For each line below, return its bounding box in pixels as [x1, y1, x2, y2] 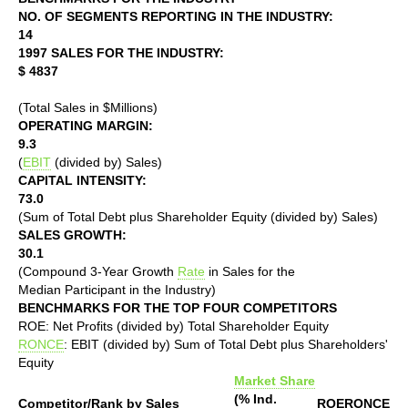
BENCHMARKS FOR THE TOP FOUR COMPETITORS [18, 300, 337, 315]
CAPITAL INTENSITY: [18, 172, 147, 188]
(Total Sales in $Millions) [18, 99, 158, 115]
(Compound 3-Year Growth [18, 263, 178, 279]
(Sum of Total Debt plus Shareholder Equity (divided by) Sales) [18, 209, 378, 224]
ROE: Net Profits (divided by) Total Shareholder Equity [18, 318, 329, 333]
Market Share [234, 372, 315, 388]
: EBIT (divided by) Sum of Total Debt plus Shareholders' [64, 336, 388, 352]
